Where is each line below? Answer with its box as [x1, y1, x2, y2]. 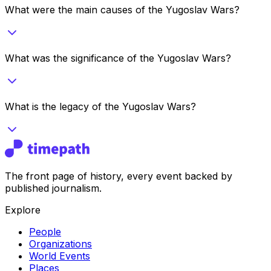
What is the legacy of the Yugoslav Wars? [5, 100, 196, 113]
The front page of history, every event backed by [5, 169, 232, 182]
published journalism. [5, 181, 102, 194]
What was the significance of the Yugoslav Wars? [5, 51, 231, 64]
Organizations [29, 237, 92, 250]
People [29, 225, 61, 238]
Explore [5, 203, 41, 216]
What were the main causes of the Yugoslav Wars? [5, 3, 240, 16]
